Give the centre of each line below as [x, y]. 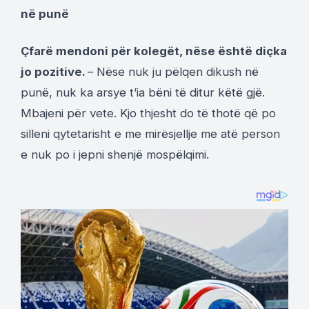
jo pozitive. [54, 72]
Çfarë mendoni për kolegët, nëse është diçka [154, 51]
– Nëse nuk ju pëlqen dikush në [173, 72]
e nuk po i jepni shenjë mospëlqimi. [115, 154]
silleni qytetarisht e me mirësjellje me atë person [150, 134]
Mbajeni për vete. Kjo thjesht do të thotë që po [148, 113]
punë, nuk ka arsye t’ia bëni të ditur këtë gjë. [143, 92]
